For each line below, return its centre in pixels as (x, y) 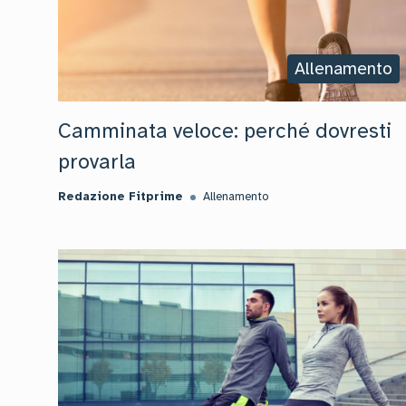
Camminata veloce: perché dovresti (225, 131)
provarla (97, 162)
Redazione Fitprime (121, 197)
